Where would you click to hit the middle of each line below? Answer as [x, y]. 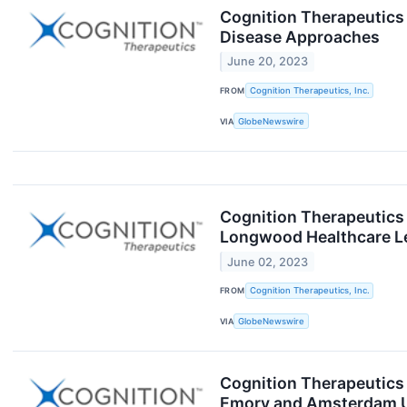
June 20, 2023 [268, 62]
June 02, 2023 [268, 262]
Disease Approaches [300, 37]
